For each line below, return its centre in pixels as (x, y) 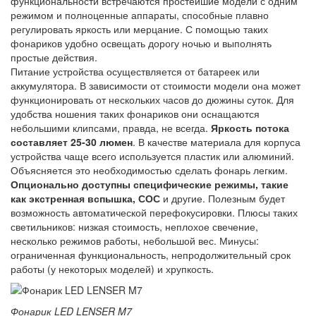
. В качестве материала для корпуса (217, 141)
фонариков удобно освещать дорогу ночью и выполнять (141, 43)
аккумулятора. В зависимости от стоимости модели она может (156, 85)
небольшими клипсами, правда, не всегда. (111, 127)
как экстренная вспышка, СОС (87, 198)
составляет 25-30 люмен (72, 141)
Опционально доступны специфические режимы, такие (150, 184)
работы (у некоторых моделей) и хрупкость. (112, 268)
